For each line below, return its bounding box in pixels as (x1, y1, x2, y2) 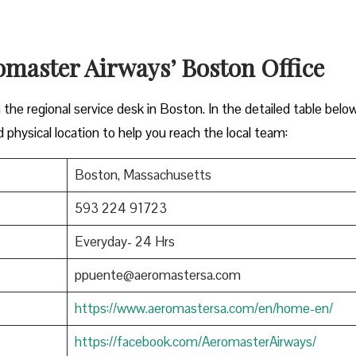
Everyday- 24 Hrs (74, 232, 175, 250)
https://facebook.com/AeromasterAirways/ (74, 332, 316, 350)
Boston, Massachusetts (74, 165, 211, 184)
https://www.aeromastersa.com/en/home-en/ (74, 299, 333, 317)
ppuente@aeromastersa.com (74, 265, 241, 284)
